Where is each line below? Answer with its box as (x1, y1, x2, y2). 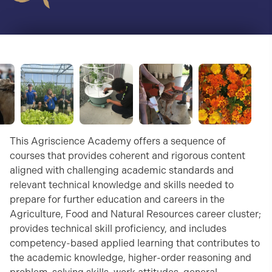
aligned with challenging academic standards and (10, 165, 234, 177)
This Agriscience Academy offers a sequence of (10, 135, 226, 148)
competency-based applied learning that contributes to (10, 237, 260, 250)
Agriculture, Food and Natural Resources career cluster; (10, 208, 261, 220)
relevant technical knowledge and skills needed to (10, 179, 234, 191)
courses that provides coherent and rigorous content (10, 150, 245, 162)
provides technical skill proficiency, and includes (10, 223, 226, 235)
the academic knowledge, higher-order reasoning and (10, 252, 251, 264)
